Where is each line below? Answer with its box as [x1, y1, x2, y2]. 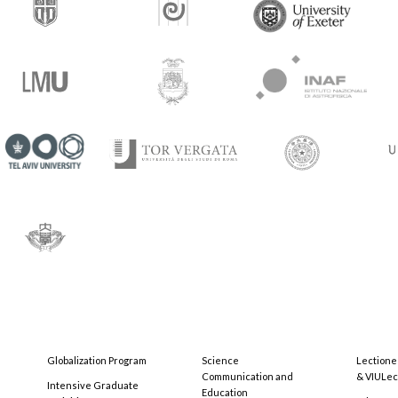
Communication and [202, 370, 293, 382]
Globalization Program [47, 354, 147, 366]
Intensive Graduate [47, 379, 139, 391]
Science [202, 354, 239, 366]
